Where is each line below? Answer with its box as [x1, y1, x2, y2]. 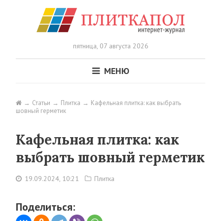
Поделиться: [16, 200, 75, 214]
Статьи [32, 99, 50, 107]
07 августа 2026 [97, 41, 148, 50]
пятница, [73, 41, 98, 50]
